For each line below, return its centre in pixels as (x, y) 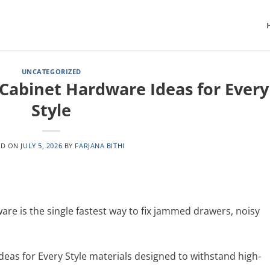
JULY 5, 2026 (42, 145)
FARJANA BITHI (100, 145)
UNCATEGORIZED (51, 71)
